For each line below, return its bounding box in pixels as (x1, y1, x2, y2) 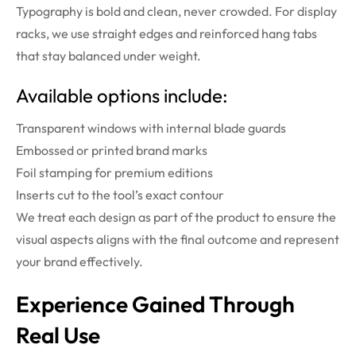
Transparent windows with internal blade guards (16, 120, 286, 137)
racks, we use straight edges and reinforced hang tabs (16, 25, 317, 42)
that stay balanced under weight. (16, 48, 201, 64)
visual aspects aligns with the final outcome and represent (16, 231, 339, 248)
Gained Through (128, 290, 295, 319)
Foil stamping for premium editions (16, 164, 213, 181)
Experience (16, 290, 128, 319)
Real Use (16, 321, 100, 350)
